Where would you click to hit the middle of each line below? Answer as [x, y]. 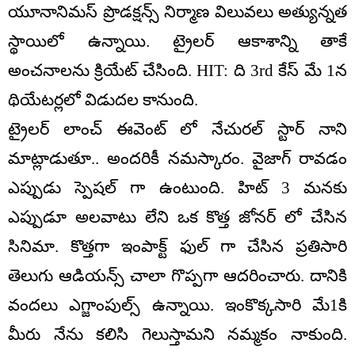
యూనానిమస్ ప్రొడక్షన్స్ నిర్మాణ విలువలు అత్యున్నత [177, 11]
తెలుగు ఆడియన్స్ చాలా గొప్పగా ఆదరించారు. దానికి [177, 275]
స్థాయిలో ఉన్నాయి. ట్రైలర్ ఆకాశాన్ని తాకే [177, 41]
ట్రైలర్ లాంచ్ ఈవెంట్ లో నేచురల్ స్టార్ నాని [177, 129]
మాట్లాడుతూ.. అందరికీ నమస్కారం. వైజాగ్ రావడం [177, 158]
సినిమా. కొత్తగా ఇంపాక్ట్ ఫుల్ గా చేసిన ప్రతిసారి [177, 246]
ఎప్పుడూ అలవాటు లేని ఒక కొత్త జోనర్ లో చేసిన [177, 217]
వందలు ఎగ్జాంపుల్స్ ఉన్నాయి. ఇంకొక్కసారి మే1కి [177, 305]
